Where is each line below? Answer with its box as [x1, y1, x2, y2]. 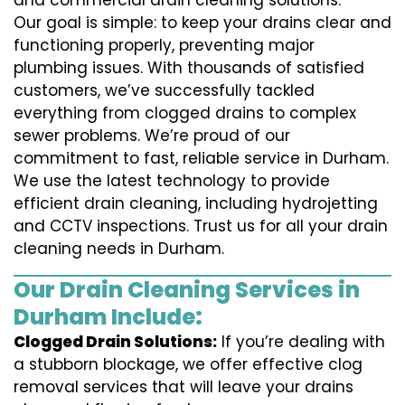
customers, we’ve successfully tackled [14, 80, 315, 102]
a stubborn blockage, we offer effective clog [14, 353, 363, 376]
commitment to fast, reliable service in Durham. [14, 147, 389, 170]
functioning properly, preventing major [14, 34, 315, 57]
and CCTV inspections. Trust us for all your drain [14, 215, 388, 238]
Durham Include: [14, 302, 202, 333]
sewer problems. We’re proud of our [14, 125, 290, 147]
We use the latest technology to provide [14, 170, 330, 193]
